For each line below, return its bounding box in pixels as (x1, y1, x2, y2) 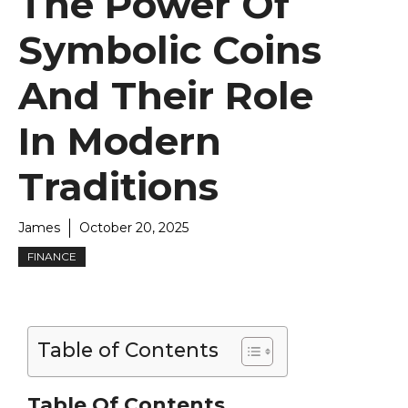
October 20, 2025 (79, 219, 189, 237)
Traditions (18, 163, 219, 211)
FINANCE (27, 250, 76, 264)
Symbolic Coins (18, 26, 321, 75)
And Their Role (18, 72, 313, 120)
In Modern (18, 117, 221, 166)
